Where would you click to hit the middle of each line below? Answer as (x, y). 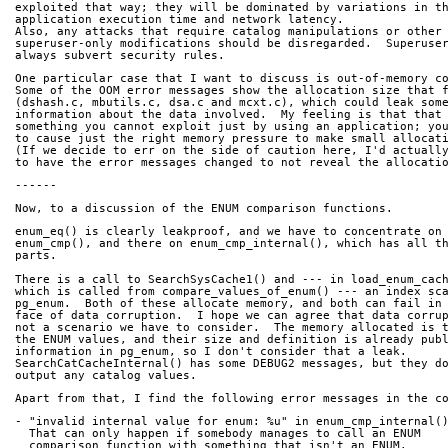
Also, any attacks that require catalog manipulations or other (228, 31)
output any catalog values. (106, 375)
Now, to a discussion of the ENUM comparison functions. (204, 209)
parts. (43, 256)
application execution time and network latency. (179, 19)
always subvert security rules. (120, 55)
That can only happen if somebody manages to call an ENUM (225, 433)
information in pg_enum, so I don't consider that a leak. (211, 351)
